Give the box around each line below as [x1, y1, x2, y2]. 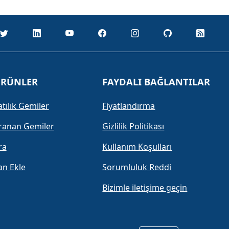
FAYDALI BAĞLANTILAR [102, 76, 211, 88]
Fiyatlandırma [102, 100, 155, 111]
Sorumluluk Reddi [102, 162, 172, 173]
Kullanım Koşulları [102, 141, 172, 152]
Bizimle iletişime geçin [102, 182, 188, 193]
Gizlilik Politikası [102, 121, 165, 132]
